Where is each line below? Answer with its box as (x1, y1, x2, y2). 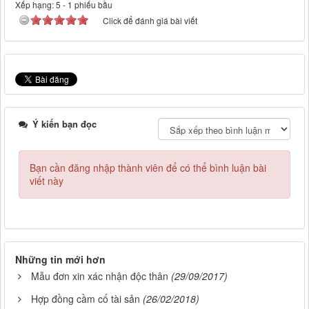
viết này (30, 174, 63, 188)
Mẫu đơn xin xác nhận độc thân (31, 269, 168, 283)
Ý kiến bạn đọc (30, 117, 97, 131)
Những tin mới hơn (15, 252, 106, 267)
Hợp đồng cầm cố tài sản (31, 292, 140, 306)
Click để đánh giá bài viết (103, 14, 197, 27)
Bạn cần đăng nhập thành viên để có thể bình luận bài (30, 161, 266, 175)
